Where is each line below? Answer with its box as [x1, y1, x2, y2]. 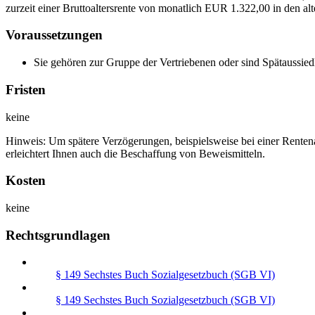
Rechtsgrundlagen [6, 227, 110, 243]
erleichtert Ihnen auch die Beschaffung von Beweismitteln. [6, 147, 265, 160]
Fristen [6, 82, 46, 97]
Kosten [6, 173, 46, 188]
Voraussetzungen [6, 27, 103, 43]
